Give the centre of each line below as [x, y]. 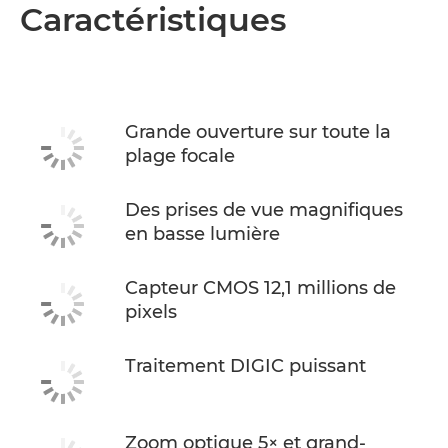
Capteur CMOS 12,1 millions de [260, 288]
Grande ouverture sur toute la [258, 132]
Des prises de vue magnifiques [264, 210]
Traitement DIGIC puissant [245, 366]
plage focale [180, 156]
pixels [151, 312]
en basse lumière [202, 234]
